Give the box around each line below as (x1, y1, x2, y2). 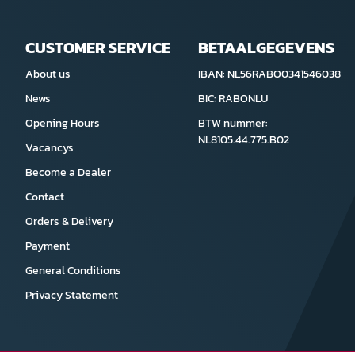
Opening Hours (25, 115, 100, 132)
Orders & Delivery (25, 213, 113, 230)
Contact (25, 189, 64, 205)
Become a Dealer (25, 164, 111, 181)
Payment (25, 238, 70, 254)
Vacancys (25, 139, 74, 156)
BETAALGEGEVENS (197, 36, 334, 59)
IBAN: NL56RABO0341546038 (197, 66, 341, 82)
